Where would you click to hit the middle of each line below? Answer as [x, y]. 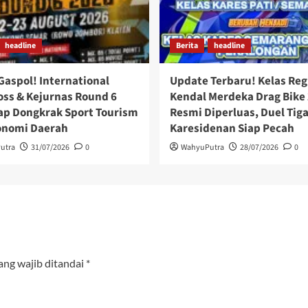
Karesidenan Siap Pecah [232, 129]
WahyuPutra [202, 148]
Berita [187, 46]
